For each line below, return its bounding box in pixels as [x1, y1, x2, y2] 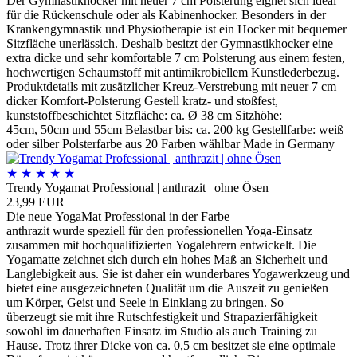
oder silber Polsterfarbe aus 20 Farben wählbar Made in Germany [6, 136, 335, 151]
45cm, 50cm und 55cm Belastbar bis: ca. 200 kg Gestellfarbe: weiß [6, 122, 343, 136]
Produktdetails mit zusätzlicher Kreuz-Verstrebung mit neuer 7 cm [6, 79, 336, 93]
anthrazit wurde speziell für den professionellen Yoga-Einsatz [6, 223, 312, 237]
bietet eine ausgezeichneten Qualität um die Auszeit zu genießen [6, 280, 328, 295]
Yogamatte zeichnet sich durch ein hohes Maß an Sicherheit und [6, 252, 328, 266]
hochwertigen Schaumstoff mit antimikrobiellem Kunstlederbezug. [6, 65, 339, 79]
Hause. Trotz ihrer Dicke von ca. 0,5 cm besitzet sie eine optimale [6, 338, 335, 352]
